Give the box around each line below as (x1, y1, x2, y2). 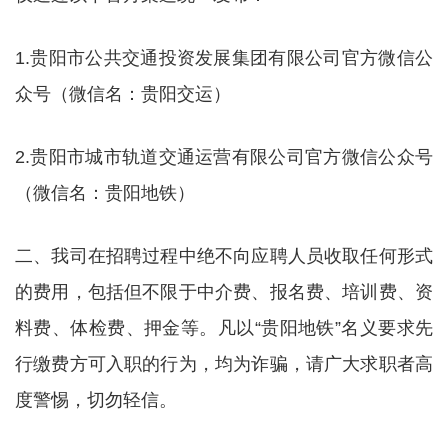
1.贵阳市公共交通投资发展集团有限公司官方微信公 (15, 48, 433, 68)
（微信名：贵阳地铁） (15, 183, 195, 203)
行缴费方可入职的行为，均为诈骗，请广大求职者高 (15, 354, 433, 374)
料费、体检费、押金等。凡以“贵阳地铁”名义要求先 (15, 318, 433, 338)
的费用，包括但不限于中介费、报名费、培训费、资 (15, 282, 433, 302)
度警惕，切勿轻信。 (15, 390, 177, 410)
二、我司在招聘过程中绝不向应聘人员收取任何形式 (15, 246, 433, 266)
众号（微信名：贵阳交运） (15, 84, 231, 104)
